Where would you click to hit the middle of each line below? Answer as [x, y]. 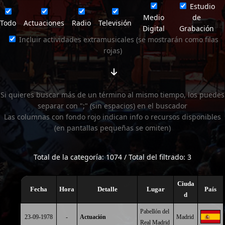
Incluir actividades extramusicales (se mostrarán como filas [118, 39]
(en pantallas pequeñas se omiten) [113, 128]
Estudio [201, 6]
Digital [153, 28]
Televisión [115, 23]
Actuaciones [44, 23]
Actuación [93, 217]
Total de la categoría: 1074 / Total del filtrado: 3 [113, 157]
